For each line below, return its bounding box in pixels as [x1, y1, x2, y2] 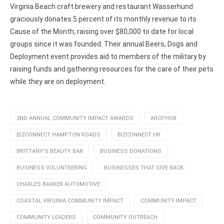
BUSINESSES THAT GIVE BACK [104, 164, 183, 171]
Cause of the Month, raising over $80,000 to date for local [10, 27, 193, 35]
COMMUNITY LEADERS [16, 213, 76, 220]
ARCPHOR [150, 114, 176, 121]
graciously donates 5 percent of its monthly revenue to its [10, 14, 196, 23]
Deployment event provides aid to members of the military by [10, 52, 206, 60]
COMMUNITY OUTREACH [93, 213, 157, 220]
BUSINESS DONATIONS [100, 147, 161, 154]
